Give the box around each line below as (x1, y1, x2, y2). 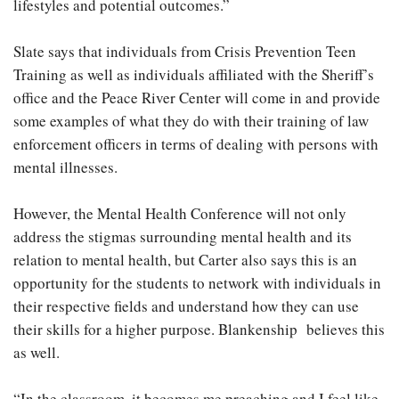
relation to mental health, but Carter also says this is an (13, 249, 357, 270)
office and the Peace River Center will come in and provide (13, 87, 380, 108)
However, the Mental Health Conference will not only (13, 203, 346, 224)
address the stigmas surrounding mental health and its (13, 226, 352, 247)
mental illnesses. (13, 157, 118, 177)
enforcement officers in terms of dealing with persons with (13, 134, 379, 154)
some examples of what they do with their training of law (13, 110, 369, 131)
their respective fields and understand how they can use (13, 296, 359, 316)
